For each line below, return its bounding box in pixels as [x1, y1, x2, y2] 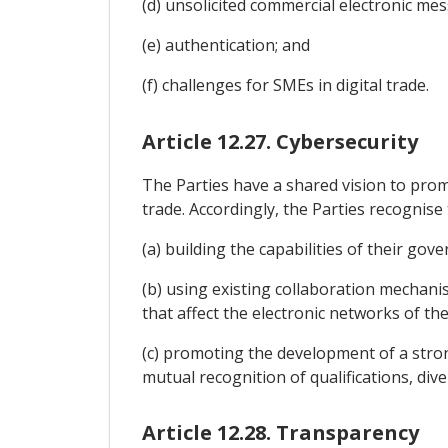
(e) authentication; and [141, 34, 310, 57]
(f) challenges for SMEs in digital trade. [141, 74, 429, 97]
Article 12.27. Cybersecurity [141, 127, 418, 155]
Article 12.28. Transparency [141, 418, 419, 446]
